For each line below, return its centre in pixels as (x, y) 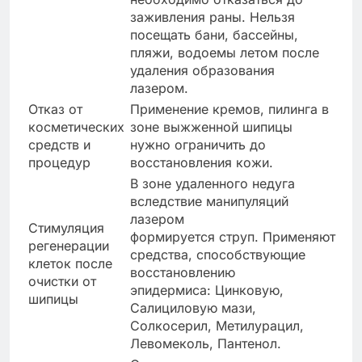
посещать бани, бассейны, (214, 35)
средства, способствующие (218, 255)
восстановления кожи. (202, 163)
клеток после (70, 264)
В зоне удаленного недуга (213, 184)
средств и (59, 145)
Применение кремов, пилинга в (229, 109)
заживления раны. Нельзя (213, 17)
